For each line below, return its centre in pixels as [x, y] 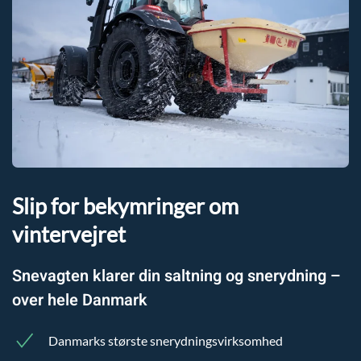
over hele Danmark [80, 301]
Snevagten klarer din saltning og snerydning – [176, 276]
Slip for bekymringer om [125, 206]
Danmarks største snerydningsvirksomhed [166, 341]
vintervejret [69, 234]
